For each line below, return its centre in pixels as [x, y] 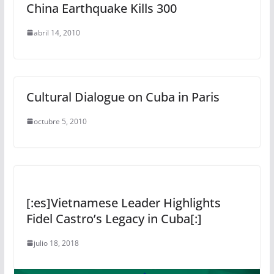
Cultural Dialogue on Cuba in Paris [123, 97]
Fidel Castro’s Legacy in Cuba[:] [114, 218]
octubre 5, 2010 [60, 121]
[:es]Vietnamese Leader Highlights [123, 202]
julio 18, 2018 [56, 243]
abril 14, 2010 [57, 32]
